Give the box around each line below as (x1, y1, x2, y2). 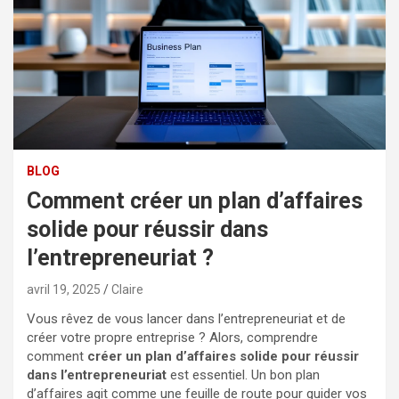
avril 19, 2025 (27, 281, 101, 297)
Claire (111, 281, 143, 297)
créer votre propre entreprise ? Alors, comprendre (27, 329, 318, 346)
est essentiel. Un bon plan (167, 366, 320, 383)
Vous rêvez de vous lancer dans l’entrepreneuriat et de (27, 310, 346, 327)
